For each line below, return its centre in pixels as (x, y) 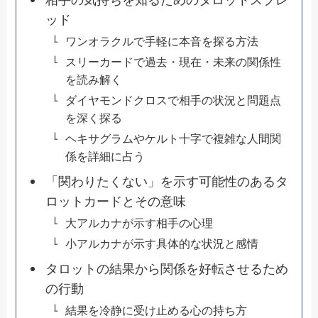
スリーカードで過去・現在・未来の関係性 (173, 62)
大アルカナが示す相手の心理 (139, 223)
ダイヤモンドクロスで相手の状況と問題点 (173, 100)
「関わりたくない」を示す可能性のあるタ (166, 182)
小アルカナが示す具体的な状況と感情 (161, 244)
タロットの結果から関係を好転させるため (166, 269)
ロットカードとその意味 (115, 202)
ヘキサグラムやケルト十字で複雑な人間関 (173, 139)
